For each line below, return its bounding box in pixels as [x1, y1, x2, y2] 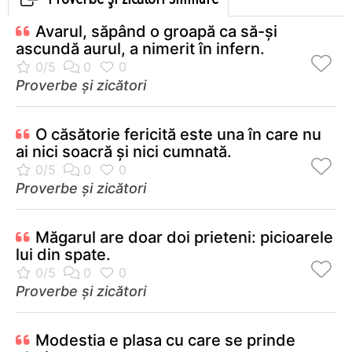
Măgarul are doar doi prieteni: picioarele [35, 228, 333, 247]
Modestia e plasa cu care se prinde [35, 331, 295, 350]
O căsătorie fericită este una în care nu [35, 125, 321, 145]
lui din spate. [16, 245, 111, 265]
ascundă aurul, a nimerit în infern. [16, 39, 265, 59]
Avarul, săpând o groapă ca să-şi [35, 22, 277, 42]
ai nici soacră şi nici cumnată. [16, 142, 232, 162]
